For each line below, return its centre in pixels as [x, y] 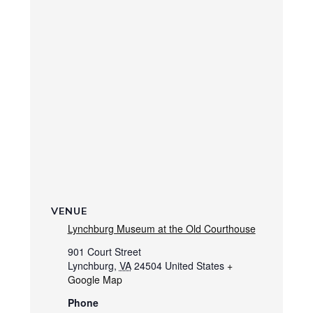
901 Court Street [104, 252]
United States [194, 266]
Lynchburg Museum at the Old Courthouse [161, 229]
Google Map [95, 280]
